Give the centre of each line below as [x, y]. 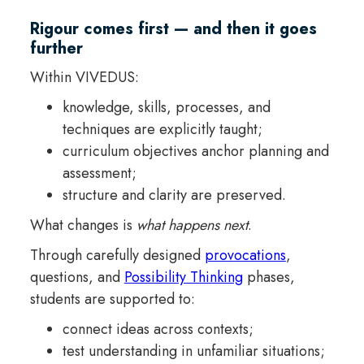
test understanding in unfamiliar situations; [193, 351]
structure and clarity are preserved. [174, 195]
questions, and [77, 277]
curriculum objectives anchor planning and [195, 151]
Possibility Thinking [183, 277]
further [56, 48]
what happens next [192, 225]
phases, [269, 277]
